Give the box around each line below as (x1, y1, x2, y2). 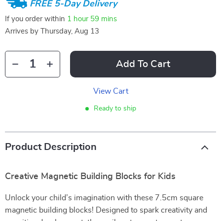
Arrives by (5, 28, 40, 35)
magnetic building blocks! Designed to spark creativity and (5, 206, 207, 214)
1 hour (67, 15, 88, 23)
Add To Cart (116, 59, 170, 69)
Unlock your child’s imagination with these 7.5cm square (5, 194, 203, 202)
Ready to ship (93, 105, 136, 112)
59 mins (90, 15, 117, 23)
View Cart (93, 87, 128, 95)
